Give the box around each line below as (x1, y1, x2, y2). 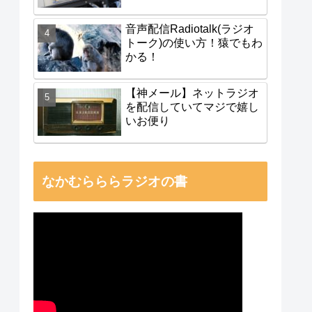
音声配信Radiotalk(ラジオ (125, 23, 254, 35)
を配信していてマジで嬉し (125, 101, 259, 113)
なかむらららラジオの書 (42, 174, 187, 189)
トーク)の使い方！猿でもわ (125, 37, 263, 49)
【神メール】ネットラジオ (125, 87, 259, 99)
